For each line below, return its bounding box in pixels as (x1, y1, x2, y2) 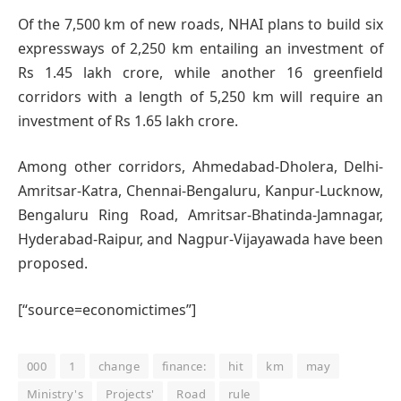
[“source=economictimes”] (18, 299, 196, 320)
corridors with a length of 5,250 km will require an (18, 86, 383, 107)
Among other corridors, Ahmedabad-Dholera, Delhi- (18, 157, 383, 177)
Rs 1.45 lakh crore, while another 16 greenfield (18, 62, 383, 82)
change (98, 357, 140, 374)
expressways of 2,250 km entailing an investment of (18, 38, 383, 58)
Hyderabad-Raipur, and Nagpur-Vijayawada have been (18, 229, 383, 250)
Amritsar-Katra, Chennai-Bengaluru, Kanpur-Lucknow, (18, 181, 383, 201)
